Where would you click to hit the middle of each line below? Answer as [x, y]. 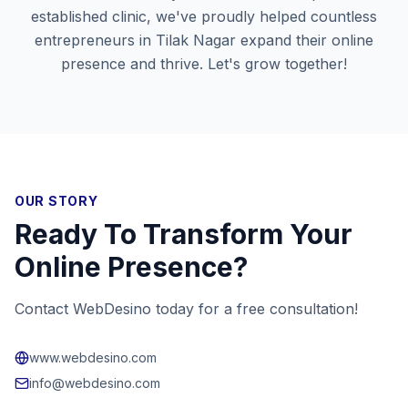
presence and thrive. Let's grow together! [204, 64]
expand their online [305, 40]
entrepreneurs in [95, 40]
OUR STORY [56, 201]
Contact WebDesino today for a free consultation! [186, 309]
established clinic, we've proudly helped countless [204, 16]
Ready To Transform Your [184, 234]
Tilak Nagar [196, 40]
